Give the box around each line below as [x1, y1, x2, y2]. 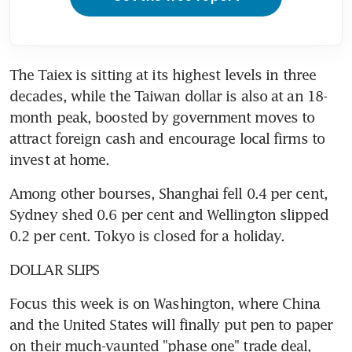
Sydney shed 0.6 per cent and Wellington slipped [9, 205, 328, 223]
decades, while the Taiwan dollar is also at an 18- [9, 86, 328, 104]
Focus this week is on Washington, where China [9, 294, 321, 312]
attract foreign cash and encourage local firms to [9, 129, 324, 147]
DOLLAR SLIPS [9, 260, 100, 278]
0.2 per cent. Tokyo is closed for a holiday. [9, 226, 285, 244]
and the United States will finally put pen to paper [9, 315, 333, 333]
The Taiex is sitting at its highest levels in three [9, 65, 317, 83]
